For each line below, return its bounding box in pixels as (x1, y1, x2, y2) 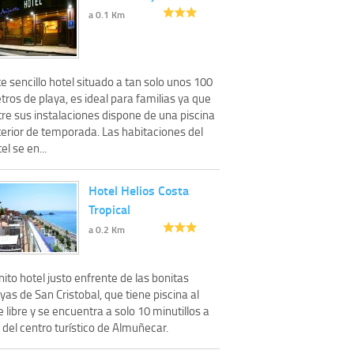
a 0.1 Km (88, 7, 125, 21)
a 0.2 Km (88, 222, 125, 236)
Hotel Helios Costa (88, 180, 189, 199)
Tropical (88, 199, 130, 218)
